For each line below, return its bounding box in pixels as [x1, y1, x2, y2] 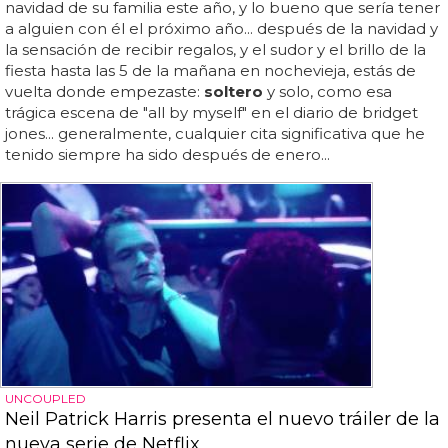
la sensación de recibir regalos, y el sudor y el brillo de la [5, 40, 426, 60]
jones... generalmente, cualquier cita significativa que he [5, 124, 425, 144]
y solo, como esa [263, 82, 392, 102]
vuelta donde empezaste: [5, 82, 204, 102]
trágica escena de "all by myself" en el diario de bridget [5, 103, 418, 123]
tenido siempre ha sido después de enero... [5, 145, 330, 165]
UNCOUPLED [5, 390, 86, 406]
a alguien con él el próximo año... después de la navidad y [5, 19, 438, 39]
